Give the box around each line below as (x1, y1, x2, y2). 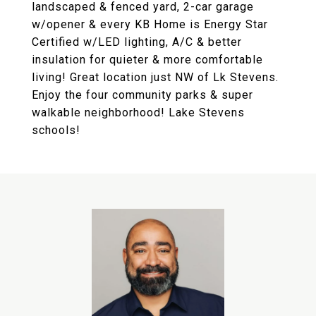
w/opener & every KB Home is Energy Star (32, 18, 268, 31)
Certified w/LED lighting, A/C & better (32, 35, 242, 49)
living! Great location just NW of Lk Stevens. (32, 71, 279, 84)
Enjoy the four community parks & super (32, 88, 253, 102)
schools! (32, 123, 80, 137)
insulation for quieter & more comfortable (32, 53, 263, 66)
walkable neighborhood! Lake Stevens (32, 106, 245, 119)
